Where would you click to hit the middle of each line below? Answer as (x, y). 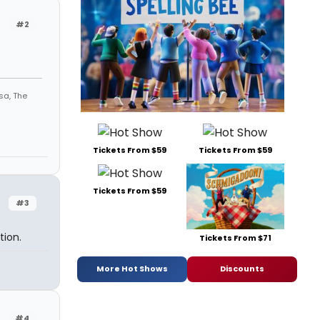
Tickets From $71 (235, 237)
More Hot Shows (132, 269)
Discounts (242, 269)
